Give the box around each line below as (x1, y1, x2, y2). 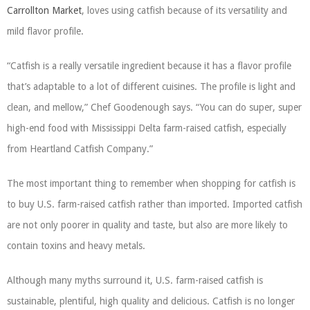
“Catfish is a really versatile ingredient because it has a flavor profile (7, 60, 291, 71)
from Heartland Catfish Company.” (7, 143, 153, 154)
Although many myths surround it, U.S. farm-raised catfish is (7, 275, 263, 286)
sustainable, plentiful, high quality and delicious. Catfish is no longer (7, 295, 295, 307)
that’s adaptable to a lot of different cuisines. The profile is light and (7, 81, 295, 92)
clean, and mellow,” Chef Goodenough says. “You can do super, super (7, 102, 302, 113)
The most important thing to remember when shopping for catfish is (7, 178, 295, 189)
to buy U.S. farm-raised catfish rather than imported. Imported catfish (7, 199, 302, 210)
